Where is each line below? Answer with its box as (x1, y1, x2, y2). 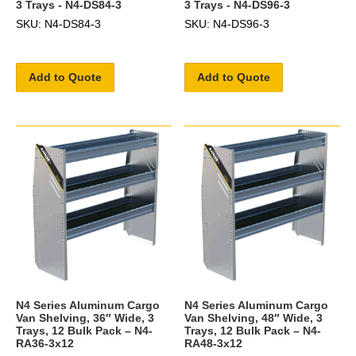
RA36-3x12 (16, 336, 74, 350)
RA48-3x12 (184, 336, 243, 350)
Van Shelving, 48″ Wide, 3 (184, 311, 323, 324)
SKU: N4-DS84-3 (16, 17, 101, 30)
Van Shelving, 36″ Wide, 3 (16, 311, 154, 324)
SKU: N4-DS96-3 (184, 17, 270, 30)
